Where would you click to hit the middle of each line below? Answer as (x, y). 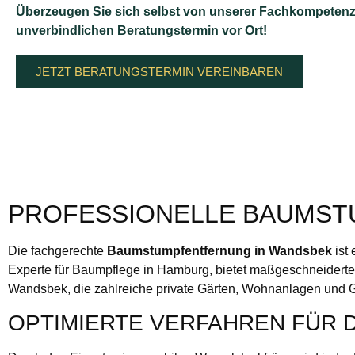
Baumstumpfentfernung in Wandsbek (219, 251)
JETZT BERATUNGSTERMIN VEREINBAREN (159, 71)
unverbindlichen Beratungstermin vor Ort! (141, 30)
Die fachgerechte (57, 251)
